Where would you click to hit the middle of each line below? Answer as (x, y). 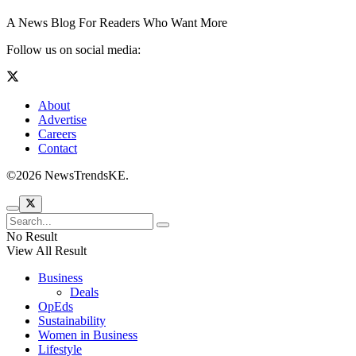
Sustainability (72, 321)
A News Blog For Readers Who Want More (117, 22)
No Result (32, 237)
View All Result (46, 251)
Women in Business (88, 335)
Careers (57, 133)
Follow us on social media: (74, 49)
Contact (58, 148)
